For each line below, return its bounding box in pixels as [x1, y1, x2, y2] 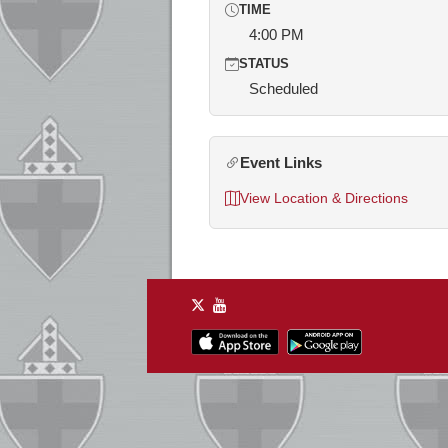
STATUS [239, 57, 289, 71]
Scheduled [249, 80, 318, 97]
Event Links [240, 154, 322, 171]
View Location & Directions [240, 190, 408, 206]
